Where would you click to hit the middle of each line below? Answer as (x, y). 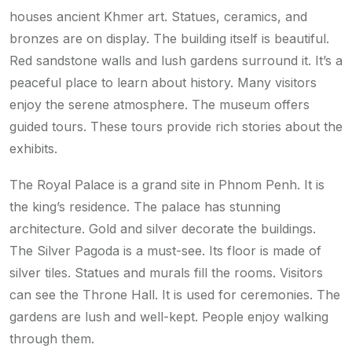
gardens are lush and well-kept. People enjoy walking (169, 317)
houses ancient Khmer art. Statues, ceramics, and (158, 17)
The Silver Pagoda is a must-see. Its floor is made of (165, 251)
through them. (52, 339)
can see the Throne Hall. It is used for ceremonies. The (175, 295)
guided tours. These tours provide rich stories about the (176, 127)
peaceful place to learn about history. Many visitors (163, 83)
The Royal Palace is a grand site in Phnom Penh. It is (167, 185)
